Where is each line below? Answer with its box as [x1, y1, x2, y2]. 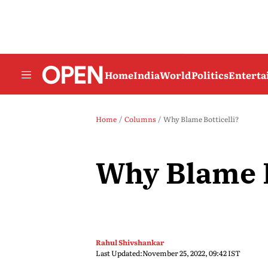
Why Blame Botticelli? [163, 114, 239, 124]
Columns [124, 114, 156, 124]
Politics [191, 67, 229, 82]
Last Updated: [96, 248, 142, 258]
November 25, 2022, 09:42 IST [142, 248, 240, 258]
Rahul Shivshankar [96, 237, 164, 248]
